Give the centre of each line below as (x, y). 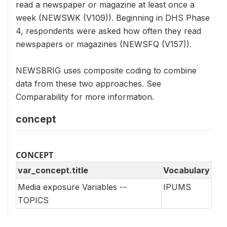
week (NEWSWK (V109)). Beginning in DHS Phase (113, 18)
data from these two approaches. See (88, 84)
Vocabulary (186, 170)
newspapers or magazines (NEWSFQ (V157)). (104, 44)
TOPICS (33, 200)
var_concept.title (53, 170)
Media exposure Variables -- (72, 187)
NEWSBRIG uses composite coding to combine (106, 70)
